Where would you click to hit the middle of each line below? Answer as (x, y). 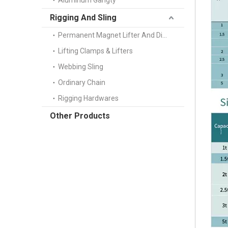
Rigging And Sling (83, 18)
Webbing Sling (81, 67)
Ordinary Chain (82, 82)
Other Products (80, 116)
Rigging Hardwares (88, 98)
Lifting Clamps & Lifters (95, 51)
